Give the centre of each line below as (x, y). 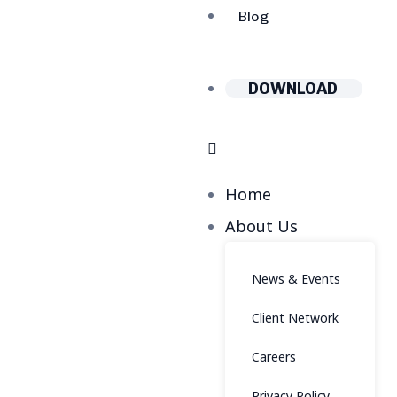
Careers (274, 357)
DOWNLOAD (293, 89)
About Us (261, 226)
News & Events (296, 279)
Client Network (295, 318)
